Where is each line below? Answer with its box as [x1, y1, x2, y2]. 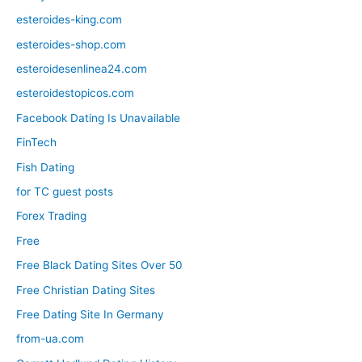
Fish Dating [16, 160, 74, 174]
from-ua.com [16, 332, 84, 346]
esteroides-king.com [16, 13, 122, 27]
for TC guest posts [16, 184, 113, 198]
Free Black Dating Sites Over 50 [16, 259, 183, 272]
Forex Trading [16, 209, 86, 223]
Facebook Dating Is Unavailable [16, 111, 180, 124]
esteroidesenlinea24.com [16, 61, 147, 75]
